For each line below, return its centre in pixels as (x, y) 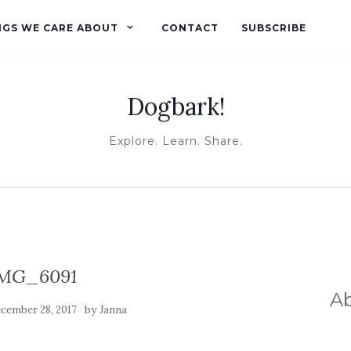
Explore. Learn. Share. (175, 141)
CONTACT (190, 28)
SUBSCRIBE (272, 28)
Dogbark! (175, 107)
